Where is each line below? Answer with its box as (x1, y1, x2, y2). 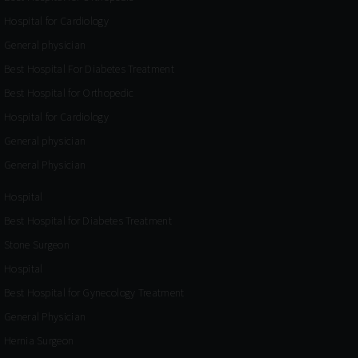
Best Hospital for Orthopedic (4, 85, 134, 100)
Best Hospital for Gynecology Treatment (4, 284, 185, 300)
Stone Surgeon (4, 237, 70, 252)
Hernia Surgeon (4, 332, 74, 348)
